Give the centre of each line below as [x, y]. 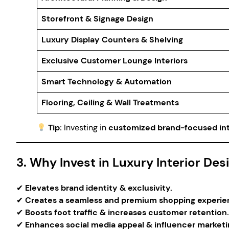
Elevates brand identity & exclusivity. [99, 188]
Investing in [85, 128]
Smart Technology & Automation [107, 82]
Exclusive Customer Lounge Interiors [114, 61]
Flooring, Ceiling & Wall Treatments [110, 102]
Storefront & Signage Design [97, 19]
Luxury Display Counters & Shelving [112, 40]
